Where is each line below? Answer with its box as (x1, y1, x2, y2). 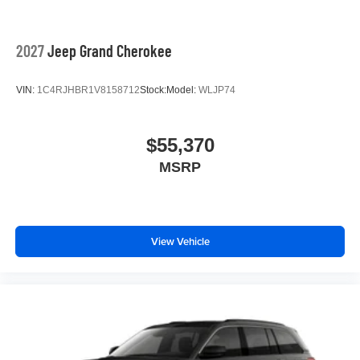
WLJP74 (198, 84, 235, 96)
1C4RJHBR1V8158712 (37, 84, 140, 96)
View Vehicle (150, 234, 210, 250)
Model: (166, 84, 198, 96)
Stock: (140, 84, 166, 96)
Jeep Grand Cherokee (47, 40, 172, 60)
